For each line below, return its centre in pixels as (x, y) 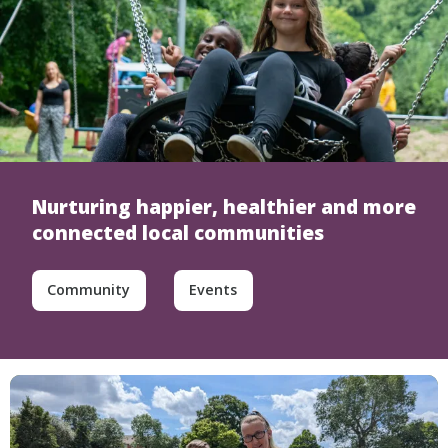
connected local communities (178, 233)
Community (89, 290)
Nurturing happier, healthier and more (224, 207)
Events (213, 290)
